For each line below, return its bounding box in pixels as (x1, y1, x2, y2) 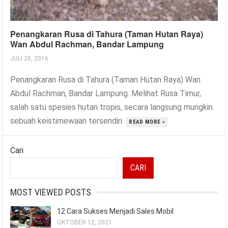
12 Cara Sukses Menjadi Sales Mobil (57, 207, 174, 216)
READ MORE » (129, 119, 165, 126)
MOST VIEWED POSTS (10, 187, 92, 198)
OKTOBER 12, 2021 (57, 219, 112, 226)
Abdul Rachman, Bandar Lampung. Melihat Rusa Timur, (10, 89, 202, 99)
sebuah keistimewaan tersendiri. (10, 116, 126, 126)
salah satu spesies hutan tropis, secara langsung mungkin (10, 102, 213, 112)
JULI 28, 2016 (10, 55, 49, 63)
